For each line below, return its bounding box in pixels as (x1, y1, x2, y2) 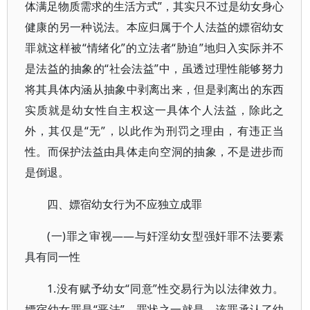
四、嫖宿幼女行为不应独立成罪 (47, 197, 202, 212)
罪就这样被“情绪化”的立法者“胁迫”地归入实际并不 (25, 40, 284, 55)
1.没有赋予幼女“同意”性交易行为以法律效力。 (47, 281, 284, 296)
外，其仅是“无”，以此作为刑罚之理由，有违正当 (25, 123, 284, 138)
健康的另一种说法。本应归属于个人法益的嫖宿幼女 (25, 19, 284, 35)
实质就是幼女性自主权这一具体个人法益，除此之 (25, 102, 284, 118)
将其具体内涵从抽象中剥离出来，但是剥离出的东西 (25, 82, 284, 97)
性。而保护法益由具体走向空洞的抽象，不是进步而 (25, 144, 284, 159)
